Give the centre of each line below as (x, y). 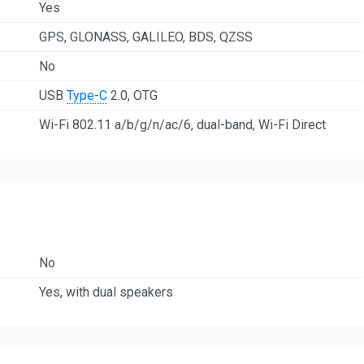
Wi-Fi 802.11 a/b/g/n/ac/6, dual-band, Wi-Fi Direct (182, 125)
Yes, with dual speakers (106, 292)
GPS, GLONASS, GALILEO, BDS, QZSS (146, 37)
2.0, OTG (132, 96)
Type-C (87, 96)
